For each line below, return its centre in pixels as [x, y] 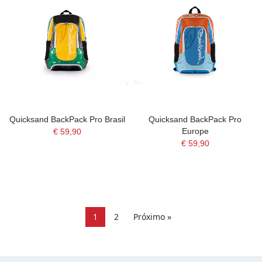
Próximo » [152, 217]
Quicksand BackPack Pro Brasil [67, 119]
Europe [195, 131]
